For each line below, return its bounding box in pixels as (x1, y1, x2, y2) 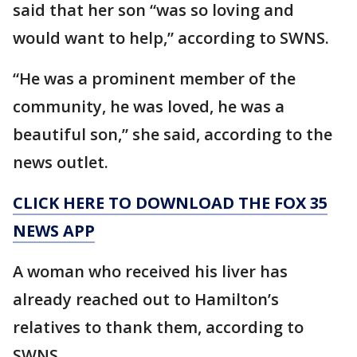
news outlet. (13, 151, 108, 174)
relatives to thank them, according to (13, 316, 304, 339)
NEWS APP (13, 220, 95, 242)
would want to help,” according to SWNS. (13, 27, 329, 49)
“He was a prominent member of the (13, 68, 296, 90)
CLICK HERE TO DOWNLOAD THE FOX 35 (13, 192, 328, 214)
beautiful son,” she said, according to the (13, 124, 332, 146)
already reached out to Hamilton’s (13, 288, 279, 311)
